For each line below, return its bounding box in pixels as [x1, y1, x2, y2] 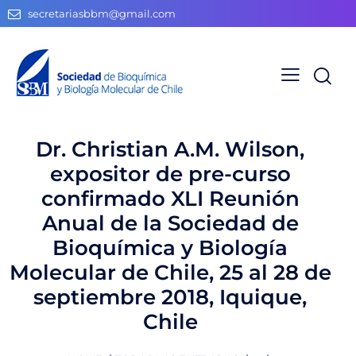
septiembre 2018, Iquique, [33, 284, 307, 310]
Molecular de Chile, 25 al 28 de [9, 259, 331, 285]
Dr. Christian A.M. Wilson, [36, 136, 304, 162]
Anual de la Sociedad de [41, 210, 299, 236]
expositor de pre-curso [49, 161, 291, 187]
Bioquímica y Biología [52, 234, 288, 261]
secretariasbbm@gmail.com [28, 7, 176, 21]
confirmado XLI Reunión [41, 185, 300, 211]
